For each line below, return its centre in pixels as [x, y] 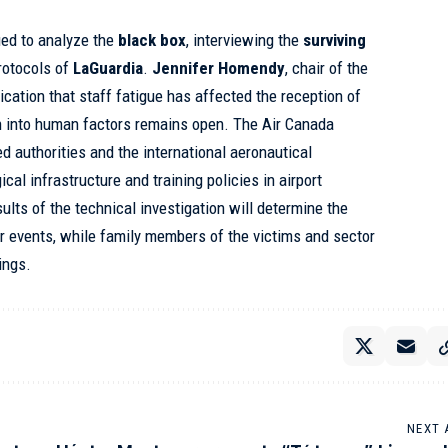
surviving [335, 40]
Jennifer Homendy [219, 68]
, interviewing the [245, 40]
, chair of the [327, 68]
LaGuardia [108, 68]
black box [152, 40]
